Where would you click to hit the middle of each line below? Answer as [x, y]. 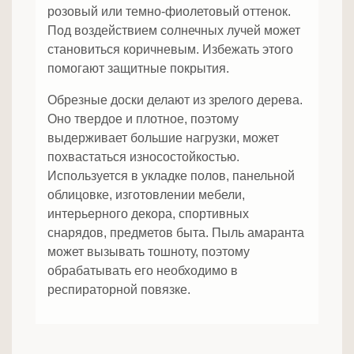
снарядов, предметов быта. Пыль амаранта [176, 233]
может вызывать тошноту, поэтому [149, 252]
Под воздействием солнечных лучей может [174, 31]
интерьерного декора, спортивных [148, 214]
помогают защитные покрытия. [138, 69]
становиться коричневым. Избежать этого [170, 50]
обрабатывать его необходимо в [143, 271]
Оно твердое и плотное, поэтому [143, 119]
